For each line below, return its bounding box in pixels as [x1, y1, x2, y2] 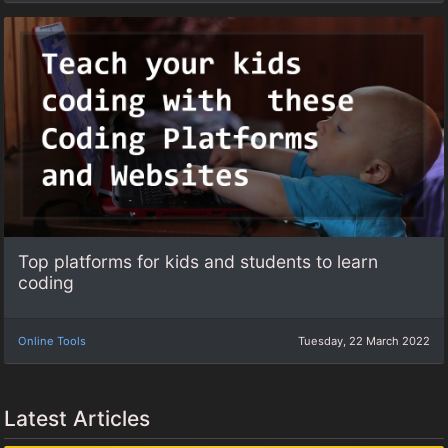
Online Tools [18, 333, 86, 348]
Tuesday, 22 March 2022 [298, 333, 430, 348]
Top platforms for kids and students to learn [18, 251, 378, 273]
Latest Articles [4, 405, 150, 431]
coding [18, 272, 74, 294]
